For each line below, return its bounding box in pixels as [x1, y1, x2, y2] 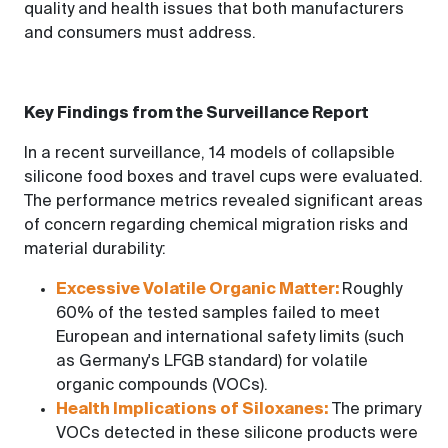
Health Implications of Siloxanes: [56, 402, 328, 418]
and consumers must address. [24, 26, 256, 42]
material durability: [24, 242, 166, 258]
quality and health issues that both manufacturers [24, 2, 404, 18]
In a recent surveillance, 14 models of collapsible [24, 146, 395, 162]
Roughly [342, 282, 402, 298]
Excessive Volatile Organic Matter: [56, 282, 342, 298]
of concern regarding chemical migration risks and [24, 218, 408, 234]
